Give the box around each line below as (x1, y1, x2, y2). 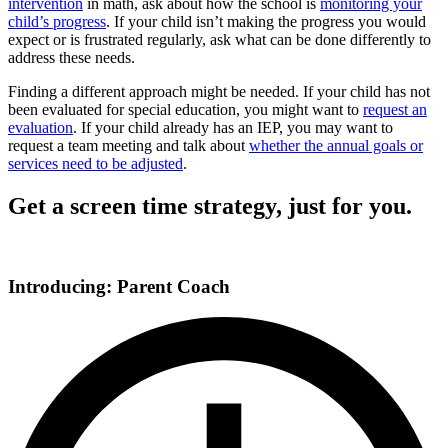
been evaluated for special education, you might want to (8, 100, 363, 118)
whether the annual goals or (249, 136, 423, 154)
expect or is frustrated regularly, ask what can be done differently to (8, 30, 431, 48)
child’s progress (8, 12, 106, 30)
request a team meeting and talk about (8, 136, 249, 154)
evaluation (8, 118, 73, 136)
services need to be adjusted (8, 154, 183, 172)
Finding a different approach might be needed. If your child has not (8, 82, 430, 100)
